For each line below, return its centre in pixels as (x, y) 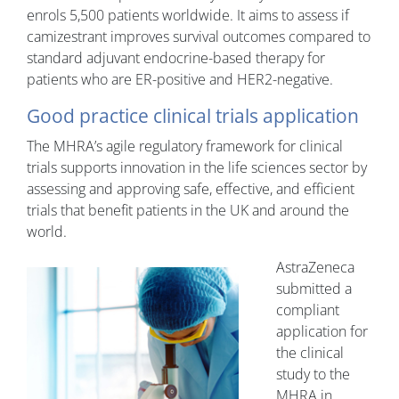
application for (322, 332)
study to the (313, 375)
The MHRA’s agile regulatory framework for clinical (185, 147)
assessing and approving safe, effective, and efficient (191, 189)
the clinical (310, 353)
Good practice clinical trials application (193, 116)
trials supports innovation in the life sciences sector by (197, 168)
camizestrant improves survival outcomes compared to (199, 37)
